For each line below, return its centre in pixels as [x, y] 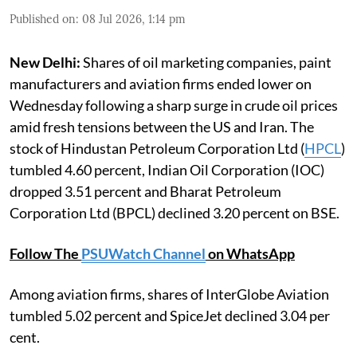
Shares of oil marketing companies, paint [206, 62]
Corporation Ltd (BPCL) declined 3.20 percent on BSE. [175, 212]
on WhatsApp [250, 253]
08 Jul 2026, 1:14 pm [134, 19]
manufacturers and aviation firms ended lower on [161, 83]
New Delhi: [45, 62]
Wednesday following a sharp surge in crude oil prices [174, 105]
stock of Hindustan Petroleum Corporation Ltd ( [157, 148]
